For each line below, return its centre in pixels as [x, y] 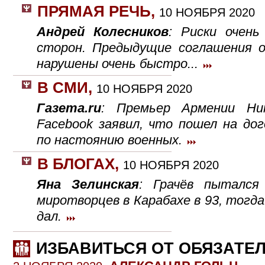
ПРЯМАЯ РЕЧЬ [94, 11]
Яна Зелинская [88, 184]
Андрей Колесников [103, 32]
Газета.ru [69, 108]
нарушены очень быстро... [119, 64]
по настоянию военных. [111, 140]
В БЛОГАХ [76, 164]
